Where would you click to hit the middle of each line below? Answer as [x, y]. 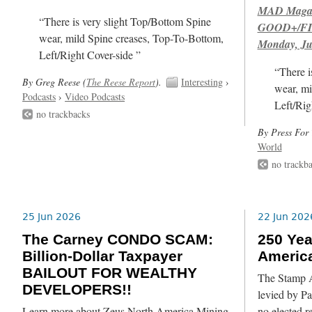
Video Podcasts [95, 96]
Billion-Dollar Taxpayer [103, 257]
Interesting [202, 81]
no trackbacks [63, 114]
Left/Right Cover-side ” [90, 55]
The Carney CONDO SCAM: [118, 240]
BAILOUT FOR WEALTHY [110, 273]
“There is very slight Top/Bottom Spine [125, 21]
